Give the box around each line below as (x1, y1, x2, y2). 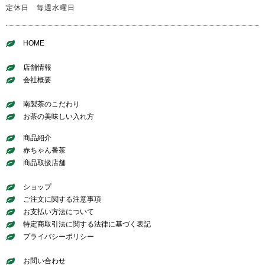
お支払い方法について (22, 207, 94, 216)
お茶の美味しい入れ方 (22, 112, 94, 121)
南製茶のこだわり (22, 99, 80, 108)
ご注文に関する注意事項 (22, 195, 101, 203)
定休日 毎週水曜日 (6, 3, 75, 12)
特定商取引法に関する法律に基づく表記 (22, 219, 151, 228)
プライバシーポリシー (22, 232, 94, 241)
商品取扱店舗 (22, 158, 66, 167)
